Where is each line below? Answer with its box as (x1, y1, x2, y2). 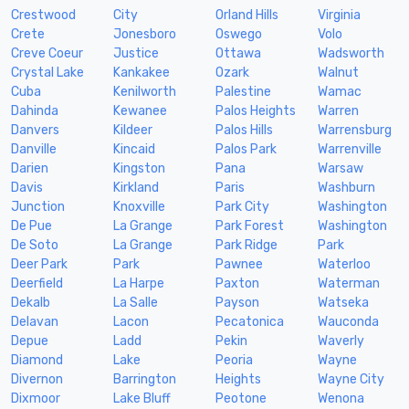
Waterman (318, 275, 380, 291)
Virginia (318, 6, 361, 23)
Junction (11, 198, 65, 215)
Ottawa (215, 45, 261, 61)
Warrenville (318, 141, 382, 157)
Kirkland (113, 179, 159, 195)
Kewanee (113, 102, 167, 119)
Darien (11, 160, 48, 176)
